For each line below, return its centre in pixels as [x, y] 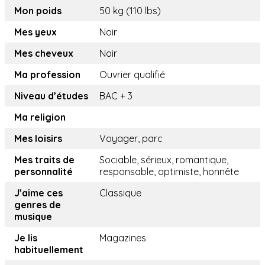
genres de [38, 205]
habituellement [49, 250]
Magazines [123, 238]
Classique [120, 193]
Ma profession [47, 75]
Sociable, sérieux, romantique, [164, 160]
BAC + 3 [116, 96]
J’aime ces [38, 193]
